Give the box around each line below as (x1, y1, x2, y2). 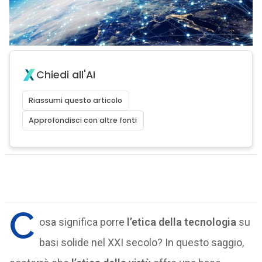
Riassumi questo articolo (29, 95, 123, 105)
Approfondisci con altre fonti (29, 115, 137, 125)
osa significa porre (39, 216, 127, 228)
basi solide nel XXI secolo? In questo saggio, (39, 236, 244, 249)
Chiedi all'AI (36, 68, 95, 82)
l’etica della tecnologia (126, 216, 236, 228)
